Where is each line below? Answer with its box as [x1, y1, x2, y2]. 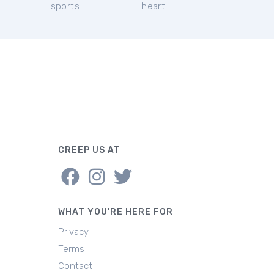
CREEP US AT [57, 145, 120, 155]
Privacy [57, 226, 89, 237]
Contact [57, 261, 92, 272]
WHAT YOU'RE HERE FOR [57, 207, 173, 217]
